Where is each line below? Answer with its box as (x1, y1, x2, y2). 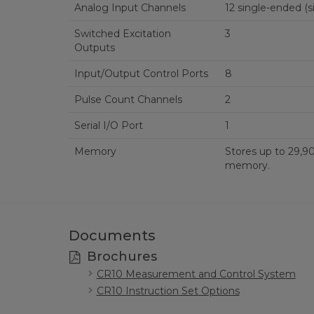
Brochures (83, 249, 158, 264)
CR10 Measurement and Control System (96, 268, 296, 280)
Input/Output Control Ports (74, 67, 208, 80)
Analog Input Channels (74, 1, 186, 14)
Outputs (74, 41, 115, 54)
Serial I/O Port (74, 119, 143, 132)
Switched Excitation (74, 27, 171, 40)
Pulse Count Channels (74, 93, 182, 106)
